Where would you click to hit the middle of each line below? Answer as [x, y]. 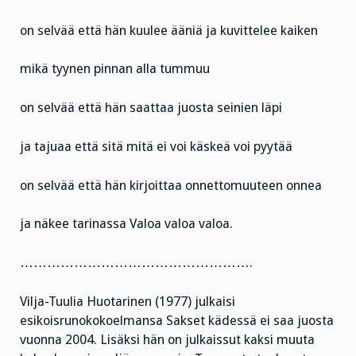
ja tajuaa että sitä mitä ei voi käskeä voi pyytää [156, 146]
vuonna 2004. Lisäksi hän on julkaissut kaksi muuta [167, 339]
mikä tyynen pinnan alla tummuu [115, 69]
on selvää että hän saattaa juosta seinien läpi [151, 108]
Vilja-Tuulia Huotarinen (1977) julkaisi [128, 301]
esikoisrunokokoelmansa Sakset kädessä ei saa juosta [177, 320]
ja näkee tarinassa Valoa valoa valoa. [126, 224]
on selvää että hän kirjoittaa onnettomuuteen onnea [171, 185]
